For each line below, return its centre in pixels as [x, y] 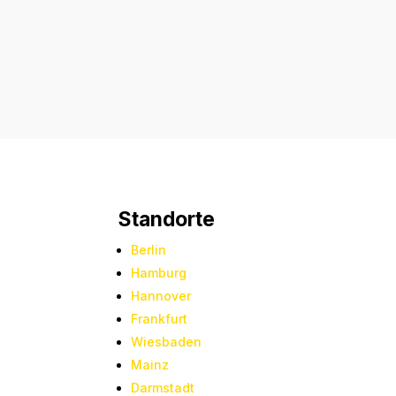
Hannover [161, 296]
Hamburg [159, 273]
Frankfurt [160, 319]
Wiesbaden [167, 342]
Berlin [149, 250]
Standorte [167, 220]
